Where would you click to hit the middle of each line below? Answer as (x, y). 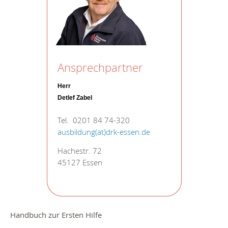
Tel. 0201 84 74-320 (93, 120)
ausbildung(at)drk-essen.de (104, 132)
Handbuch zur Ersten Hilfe (56, 215)
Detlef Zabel (75, 97)
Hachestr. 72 (79, 151)
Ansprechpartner (100, 67)
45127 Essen (80, 163)
